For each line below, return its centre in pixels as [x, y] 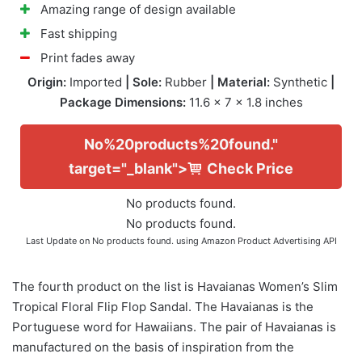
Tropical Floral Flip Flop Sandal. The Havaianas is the [163, 306]
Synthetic [300, 82]
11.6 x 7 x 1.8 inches [244, 102]
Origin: [47, 82]
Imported [96, 82]
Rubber [186, 82]
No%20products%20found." [181, 144]
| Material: [240, 82]
